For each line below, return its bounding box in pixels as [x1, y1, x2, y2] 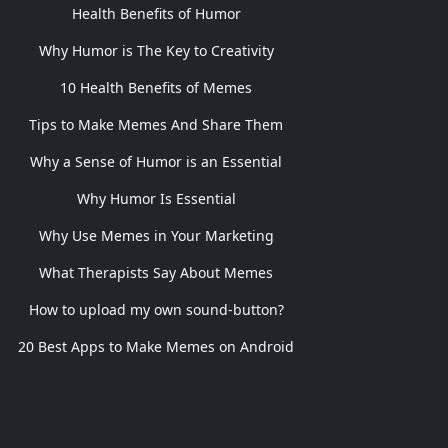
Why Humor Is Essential [76, 189, 236, 208]
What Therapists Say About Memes [39, 263, 273, 282]
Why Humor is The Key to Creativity [38, 41, 274, 60]
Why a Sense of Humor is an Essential [30, 152, 282, 171]
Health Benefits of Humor [71, 4, 241, 23]
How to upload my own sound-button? [28, 300, 284, 319]
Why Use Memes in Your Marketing [38, 226, 274, 245]
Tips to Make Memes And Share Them [29, 115, 283, 134]
